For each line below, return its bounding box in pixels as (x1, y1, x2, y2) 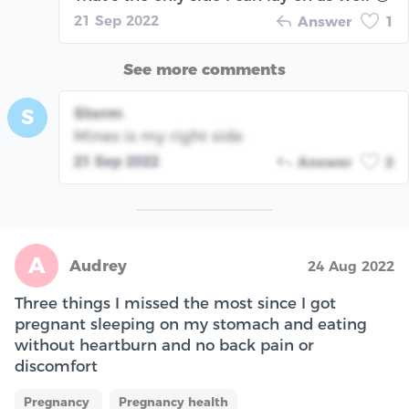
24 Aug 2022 (308, 257, 394, 275)
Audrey (69, 256, 127, 275)
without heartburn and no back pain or (15, 335, 314, 354)
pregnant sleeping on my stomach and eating (15, 314, 367, 333)
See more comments (123, 59, 286, 79)
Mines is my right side (74, 126, 243, 145)
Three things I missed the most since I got (15, 293, 336, 312)
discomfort (15, 356, 98, 375)
